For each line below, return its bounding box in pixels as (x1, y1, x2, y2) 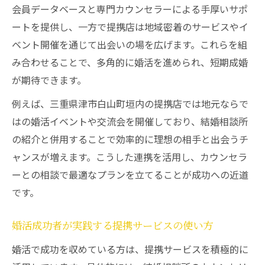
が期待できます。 (12, 73, 86, 87)
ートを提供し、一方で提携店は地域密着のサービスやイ (12, 20, 248, 34)
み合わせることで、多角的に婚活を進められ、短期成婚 (12, 55, 248, 69)
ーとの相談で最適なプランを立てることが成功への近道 (12, 167, 248, 182)
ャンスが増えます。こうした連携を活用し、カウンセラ (12, 150, 247, 164)
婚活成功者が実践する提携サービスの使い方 (12, 219, 213, 233)
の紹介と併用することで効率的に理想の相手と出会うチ (12, 132, 248, 146)
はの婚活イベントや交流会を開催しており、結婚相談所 (12, 114, 248, 128)
